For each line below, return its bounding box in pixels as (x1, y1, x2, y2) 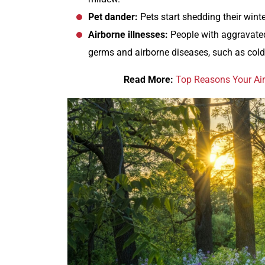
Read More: (124, 74, 174, 86)
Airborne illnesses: (88, 29, 168, 41)
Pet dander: (88, 11, 140, 23)
